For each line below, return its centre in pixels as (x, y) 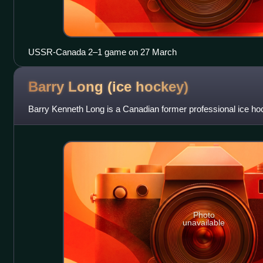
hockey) (162, 86)
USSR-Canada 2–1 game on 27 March (102, 52)
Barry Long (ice (82, 86)
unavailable (204, 222)
